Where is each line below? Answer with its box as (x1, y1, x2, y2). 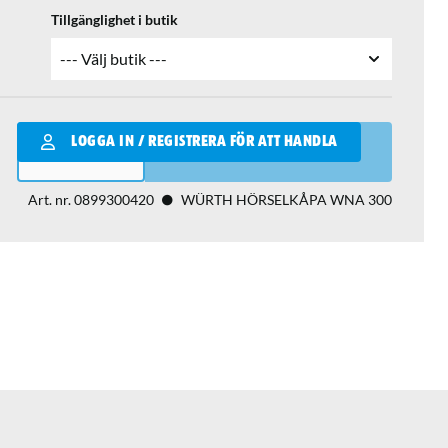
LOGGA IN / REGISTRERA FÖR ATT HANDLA (71, 134, 338, 150)
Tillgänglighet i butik (51, 11, 179, 28)
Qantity (15, 123, 71, 142)
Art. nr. (27, 191, 74, 208)
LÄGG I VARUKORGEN (208, 143, 360, 161)
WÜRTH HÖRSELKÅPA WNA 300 (180, 191, 392, 208)
